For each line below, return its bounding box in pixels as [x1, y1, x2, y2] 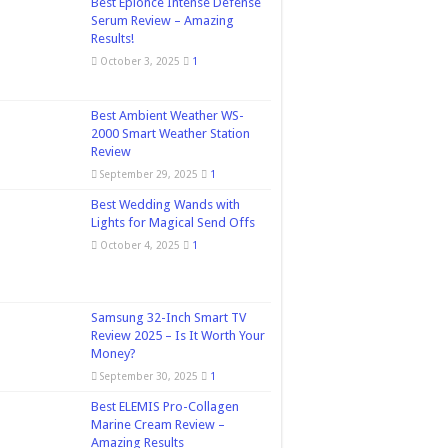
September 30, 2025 [100, 370, 198, 383]
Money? [91, 346, 136, 362]
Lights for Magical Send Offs [91, 215, 255, 231]
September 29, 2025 [100, 168, 198, 181]
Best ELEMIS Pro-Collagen [91, 399, 239, 415]
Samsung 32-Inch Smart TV [91, 310, 246, 326]
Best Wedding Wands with [91, 197, 240, 213]
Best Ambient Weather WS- [91, 108, 244, 124]
